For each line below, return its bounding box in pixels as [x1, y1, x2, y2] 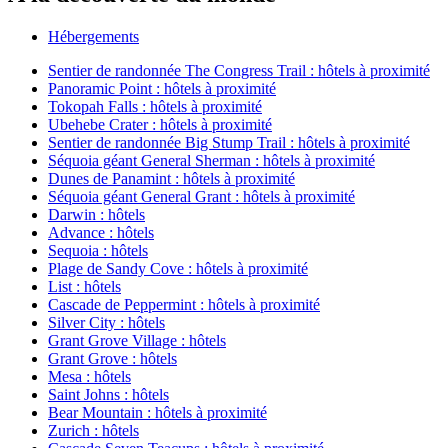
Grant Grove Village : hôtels [48, 331, 226, 349]
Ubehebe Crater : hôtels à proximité [48, 115, 272, 133]
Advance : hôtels [48, 223, 154, 241]
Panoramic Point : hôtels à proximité [48, 79, 276, 97]
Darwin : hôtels [48, 205, 145, 223]
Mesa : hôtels [48, 367, 131, 385]
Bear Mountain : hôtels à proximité [48, 403, 267, 421]
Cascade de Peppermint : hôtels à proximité [48, 295, 320, 313]
